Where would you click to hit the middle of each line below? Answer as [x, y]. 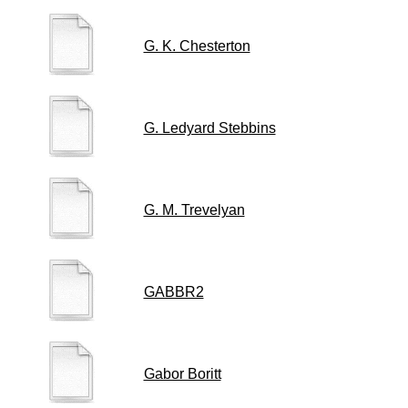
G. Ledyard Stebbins [209, 128]
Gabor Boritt [182, 374]
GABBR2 [173, 292]
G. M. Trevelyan [194, 210]
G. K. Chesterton [197, 46]
